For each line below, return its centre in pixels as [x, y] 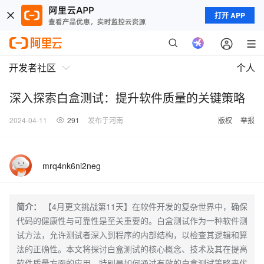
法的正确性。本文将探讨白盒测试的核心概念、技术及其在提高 [132, 249]
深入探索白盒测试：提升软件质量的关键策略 [127, 98]
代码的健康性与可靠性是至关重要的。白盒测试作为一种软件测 [132, 220]
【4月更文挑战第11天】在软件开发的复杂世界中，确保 [146, 206]
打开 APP [230, 15]
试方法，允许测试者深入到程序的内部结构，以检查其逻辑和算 [132, 235]
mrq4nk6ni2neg [72, 166]
